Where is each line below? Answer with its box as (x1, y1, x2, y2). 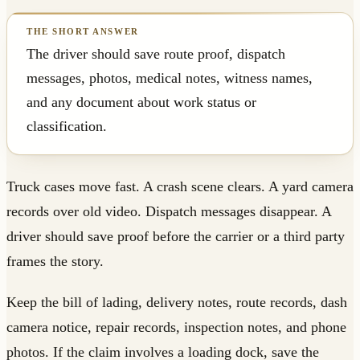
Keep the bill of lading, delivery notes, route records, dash (6, 294, 347, 311)
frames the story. (6, 253, 104, 270)
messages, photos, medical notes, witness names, (27, 70, 313, 87)
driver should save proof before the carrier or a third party (6, 228, 345, 245)
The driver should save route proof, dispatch (27, 46, 285, 63)
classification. (27, 118, 107, 135)
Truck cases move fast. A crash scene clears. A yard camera (6, 178, 354, 195)
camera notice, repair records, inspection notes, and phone (6, 319, 346, 336)
